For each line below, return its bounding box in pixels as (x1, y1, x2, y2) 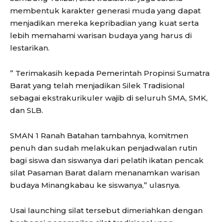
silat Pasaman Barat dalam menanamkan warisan (10, 167, 200, 177)
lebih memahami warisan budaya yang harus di (10, 30, 192, 40)
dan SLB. (10, 105, 43, 115)
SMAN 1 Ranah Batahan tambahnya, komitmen (10, 130, 188, 140)
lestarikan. (10, 43, 50, 53)
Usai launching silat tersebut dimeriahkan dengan (10, 205, 203, 215)
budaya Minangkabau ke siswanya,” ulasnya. (10, 180, 180, 190)
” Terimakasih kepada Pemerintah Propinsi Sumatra (10, 68, 210, 78)
